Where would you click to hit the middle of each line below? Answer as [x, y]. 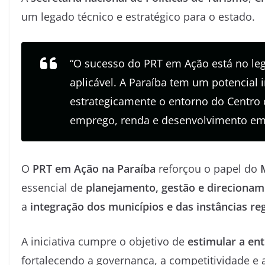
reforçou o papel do [208, 168]
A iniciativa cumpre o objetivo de [104, 241]
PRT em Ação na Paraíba [94, 168]
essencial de [54, 187]
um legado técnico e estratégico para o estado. [138, 16]
